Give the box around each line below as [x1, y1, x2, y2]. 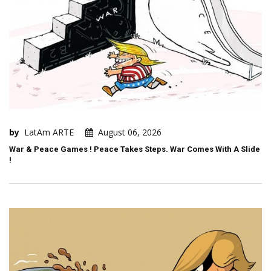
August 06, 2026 [98, 126, 162, 138]
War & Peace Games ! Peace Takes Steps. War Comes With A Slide [9, 144, 260, 154]
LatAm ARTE [24, 126, 74, 138]
